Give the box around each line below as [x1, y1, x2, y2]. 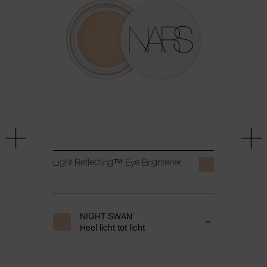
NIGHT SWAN [79, 210, 132, 221]
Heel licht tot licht [79, 222, 145, 232]
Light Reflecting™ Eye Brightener [52, 156, 181, 167]
